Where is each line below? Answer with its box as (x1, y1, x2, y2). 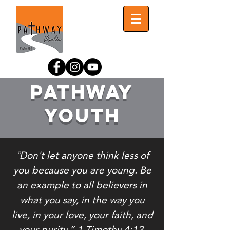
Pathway (30, 80, 134, 104)
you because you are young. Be (13, 161, 151, 180)
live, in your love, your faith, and (11, 205, 153, 224)
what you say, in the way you (20, 190, 145, 209)
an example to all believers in (17, 176, 147, 195)
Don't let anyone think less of (19, 146, 149, 165)
